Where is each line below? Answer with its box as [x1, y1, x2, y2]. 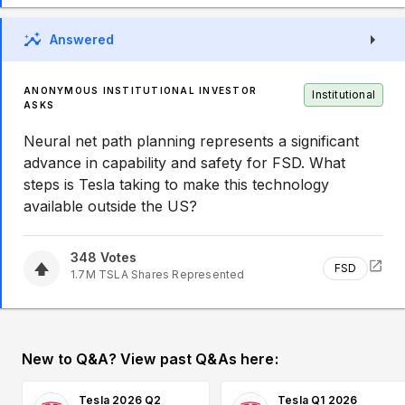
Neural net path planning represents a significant [24, 132, 359, 150]
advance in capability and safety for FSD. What [24, 154, 345, 172]
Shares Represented [127, 268, 245, 281]
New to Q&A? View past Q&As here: [22, 350, 278, 368]
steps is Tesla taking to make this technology [24, 175, 329, 193]
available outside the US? [24, 197, 197, 215]
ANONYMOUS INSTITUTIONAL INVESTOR [24, 85, 257, 96]
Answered [50, 32, 114, 47]
